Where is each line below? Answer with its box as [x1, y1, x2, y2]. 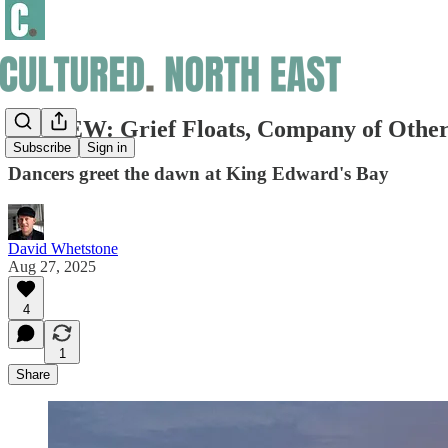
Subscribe [13, 140, 71, 156]
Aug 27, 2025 [8, 257, 96, 275]
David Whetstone [8, 239, 118, 257]
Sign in [87, 140, 127, 156]
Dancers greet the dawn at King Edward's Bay [8, 162, 389, 184]
